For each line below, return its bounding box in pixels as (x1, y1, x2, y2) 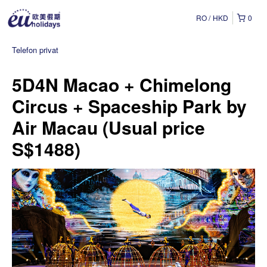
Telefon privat (12, 44, 58, 55)
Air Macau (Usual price (12, 114, 205, 140)
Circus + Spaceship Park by (12, 93, 247, 119)
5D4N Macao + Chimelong (12, 72, 231, 97)
